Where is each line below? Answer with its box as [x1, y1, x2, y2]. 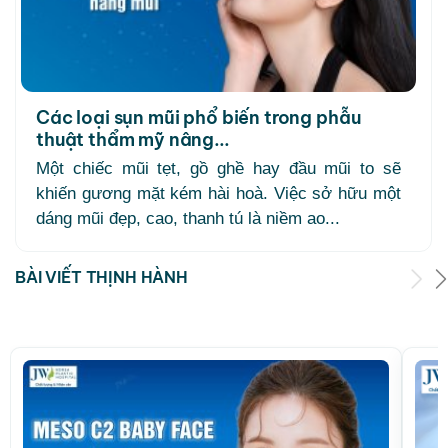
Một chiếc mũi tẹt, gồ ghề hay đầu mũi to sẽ [36, 159, 401, 179]
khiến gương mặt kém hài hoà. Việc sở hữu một [36, 184, 401, 204]
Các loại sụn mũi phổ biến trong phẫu [36, 106, 361, 130]
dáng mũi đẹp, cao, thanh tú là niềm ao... [36, 209, 340, 229]
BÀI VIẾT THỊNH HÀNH [15, 267, 188, 288]
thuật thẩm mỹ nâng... [36, 128, 230, 152]
